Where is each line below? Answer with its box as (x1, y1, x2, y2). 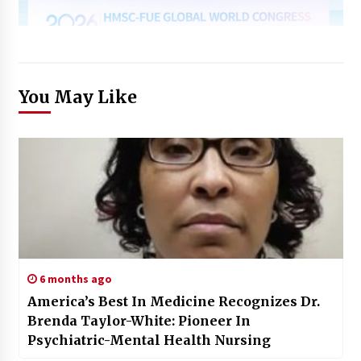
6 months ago (36, 271, 112, 286)
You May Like (18, 85, 137, 108)
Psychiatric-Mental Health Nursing (27, 331, 271, 348)
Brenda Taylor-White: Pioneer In (27, 312, 251, 329)
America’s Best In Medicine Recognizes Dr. (27, 293, 320, 309)
